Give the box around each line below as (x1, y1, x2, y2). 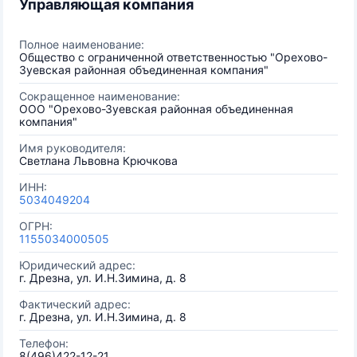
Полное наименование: (19, 37, 144, 51)
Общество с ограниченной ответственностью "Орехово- (19, 50, 328, 64)
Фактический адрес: (19, 297, 131, 311)
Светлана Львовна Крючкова (19, 154, 178, 167)
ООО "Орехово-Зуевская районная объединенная (19, 102, 293, 116)
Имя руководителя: (19, 141, 126, 155)
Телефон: (19, 336, 69, 350)
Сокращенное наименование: (19, 89, 180, 103)
